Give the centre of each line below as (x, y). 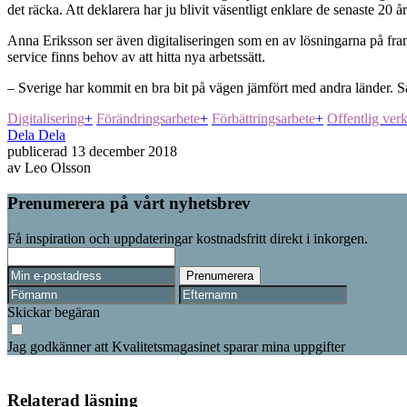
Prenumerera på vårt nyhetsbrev (129, 203)
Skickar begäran (54, 312)
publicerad (37, 152)
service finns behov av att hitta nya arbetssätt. (136, 57)
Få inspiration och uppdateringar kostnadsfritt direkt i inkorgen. (188, 238)
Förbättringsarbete (263, 119)
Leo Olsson (58, 168)
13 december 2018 (122, 152)
